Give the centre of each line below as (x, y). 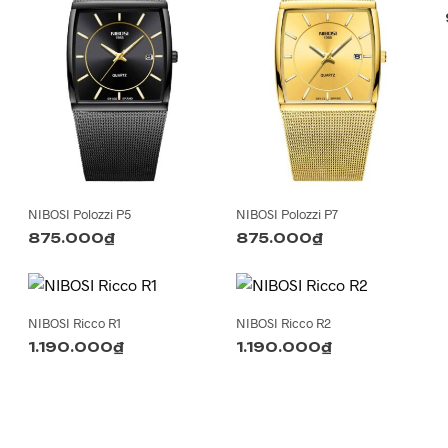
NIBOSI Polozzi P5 (80, 214)
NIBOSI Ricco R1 (75, 323)
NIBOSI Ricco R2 (284, 323)
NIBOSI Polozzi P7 (287, 214)
